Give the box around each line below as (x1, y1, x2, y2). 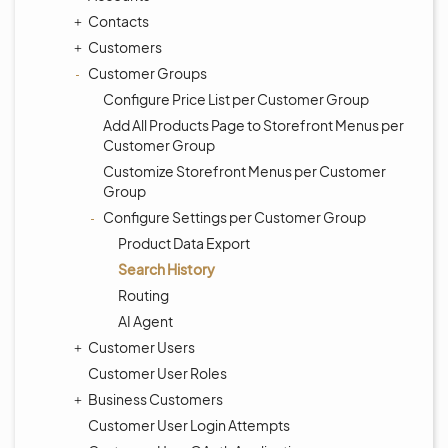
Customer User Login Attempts (88, 416, 290, 434)
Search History (118, 260, 215, 278)
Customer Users (88, 338, 195, 356)
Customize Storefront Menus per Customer (103, 162, 386, 180)
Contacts (88, 12, 149, 30)
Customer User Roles (88, 364, 227, 382)
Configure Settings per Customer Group (103, 208, 366, 226)
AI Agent (118, 312, 173, 330)
